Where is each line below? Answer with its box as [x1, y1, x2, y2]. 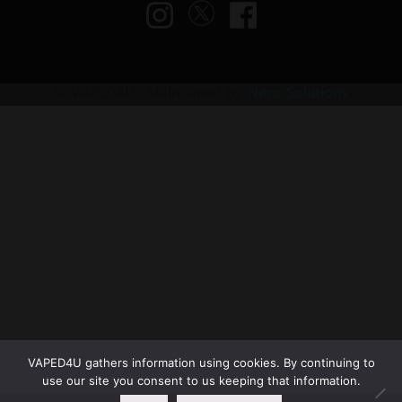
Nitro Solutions [247, 86, 348, 101]
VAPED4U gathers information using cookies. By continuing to [27, 354, 375, 370]
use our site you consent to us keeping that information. [41, 372, 361, 388]
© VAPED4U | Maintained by [54, 86, 248, 101]
